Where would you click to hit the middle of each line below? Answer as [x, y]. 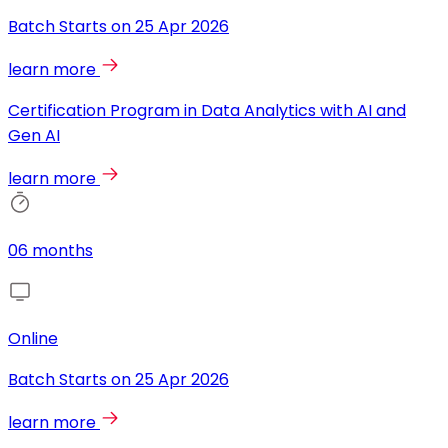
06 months [50, 251]
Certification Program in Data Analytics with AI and [207, 111]
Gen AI [34, 136]
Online [33, 339]
